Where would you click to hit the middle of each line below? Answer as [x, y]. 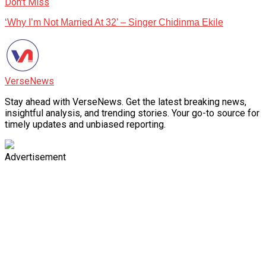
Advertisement [35, 157]
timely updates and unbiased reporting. [85, 125]
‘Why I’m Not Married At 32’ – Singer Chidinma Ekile [114, 23]
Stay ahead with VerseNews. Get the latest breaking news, [126, 102]
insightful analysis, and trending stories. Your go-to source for [132, 113]
